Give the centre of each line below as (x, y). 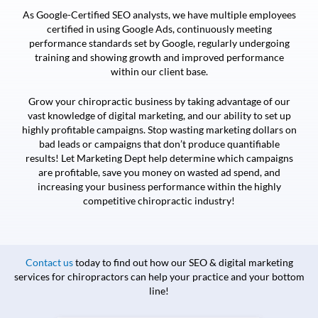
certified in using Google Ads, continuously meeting (159, 29)
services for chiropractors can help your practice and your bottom (159, 276)
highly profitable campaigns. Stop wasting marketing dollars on (159, 129)
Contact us (49, 262)
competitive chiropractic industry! (159, 200)
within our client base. (159, 72)
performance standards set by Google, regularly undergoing (159, 43)
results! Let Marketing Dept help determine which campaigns (159, 158)
